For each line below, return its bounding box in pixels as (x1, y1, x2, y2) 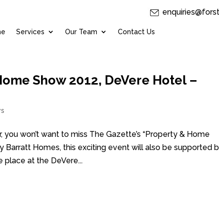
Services (16, 28, 44, 36)
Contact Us (117, 28, 155, 36)
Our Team (65, 28, 97, 36)
